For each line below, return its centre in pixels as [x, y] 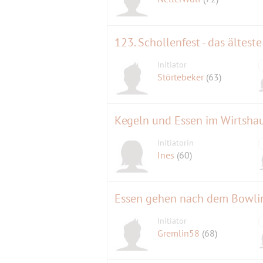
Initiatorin [176, 143]
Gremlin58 [180, 233]
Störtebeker [182, 77]
